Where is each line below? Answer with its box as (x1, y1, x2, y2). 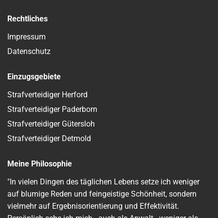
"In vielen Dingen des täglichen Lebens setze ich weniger (7, 177, 200, 186)
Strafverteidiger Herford (7, 90, 88, 99)
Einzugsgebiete (7, 72, 61, 81)
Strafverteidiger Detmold (7, 133, 91, 143)
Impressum (7, 32, 46, 41)
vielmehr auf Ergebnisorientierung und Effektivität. (7, 201, 179, 211)
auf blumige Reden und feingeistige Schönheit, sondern (7, 189, 197, 199)
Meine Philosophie (7, 159, 72, 168)
